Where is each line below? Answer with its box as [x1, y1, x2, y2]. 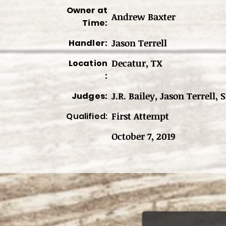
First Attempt [111, 110, 169, 122]
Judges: [71, 90, 107, 102]
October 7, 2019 [111, 130, 176, 142]
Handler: [68, 37, 107, 49]
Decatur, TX [111, 57, 162, 69]
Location [68, 58, 107, 69]
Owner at [66, 5, 107, 16]
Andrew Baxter [111, 11, 176, 23]
